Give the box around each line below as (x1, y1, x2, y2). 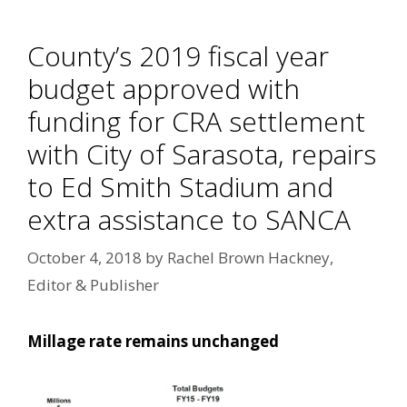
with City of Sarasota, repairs (27, 135, 376, 174)
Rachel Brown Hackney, (167, 246, 333, 268)
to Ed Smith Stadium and (27, 168, 333, 206)
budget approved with (27, 70, 300, 108)
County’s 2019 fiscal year (27, 37, 329, 75)
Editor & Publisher (27, 273, 159, 295)
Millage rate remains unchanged (27, 330, 279, 352)
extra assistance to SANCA (27, 201, 351, 239)
